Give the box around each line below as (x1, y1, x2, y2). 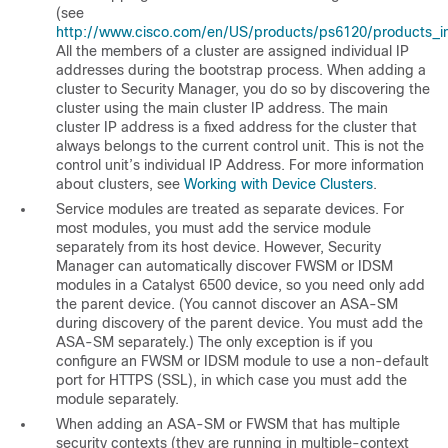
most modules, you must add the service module (56, 220, 371, 237)
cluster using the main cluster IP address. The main (56, 100, 388, 117)
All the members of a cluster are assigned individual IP (56, 43, 409, 60)
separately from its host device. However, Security (56, 239, 381, 256)
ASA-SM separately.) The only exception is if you (56, 334, 373, 351)
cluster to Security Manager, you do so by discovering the (56, 81, 430, 98)
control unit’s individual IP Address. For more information (56, 157, 424, 174)
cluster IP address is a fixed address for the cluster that (56, 119, 417, 136)
